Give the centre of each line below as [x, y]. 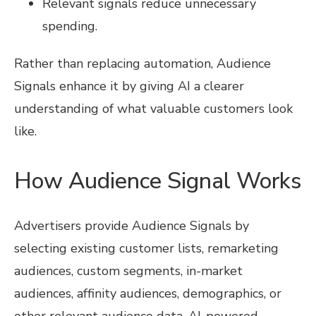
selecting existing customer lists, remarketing [146, 248]
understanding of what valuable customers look [153, 108]
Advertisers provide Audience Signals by [132, 225]
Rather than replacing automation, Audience [142, 63]
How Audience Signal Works [158, 181]
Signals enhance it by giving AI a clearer [129, 86]
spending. [70, 26]
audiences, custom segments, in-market [128, 271]
